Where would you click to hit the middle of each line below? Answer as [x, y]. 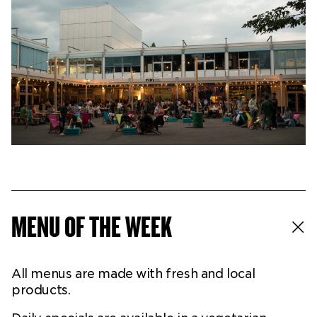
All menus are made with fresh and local [133, 274]
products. [41, 290]
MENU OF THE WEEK [92, 228]
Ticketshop [41, 12]
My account [42, 41]
